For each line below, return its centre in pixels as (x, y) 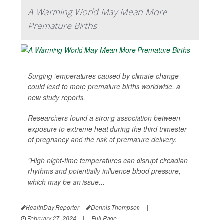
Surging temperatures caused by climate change (103, 76)
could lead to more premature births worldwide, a (104, 87)
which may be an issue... (66, 182)
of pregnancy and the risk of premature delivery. (102, 140)
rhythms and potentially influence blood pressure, (104, 171)
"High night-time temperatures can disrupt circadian (108, 160)
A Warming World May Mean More (97, 12)
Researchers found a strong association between (104, 118)
